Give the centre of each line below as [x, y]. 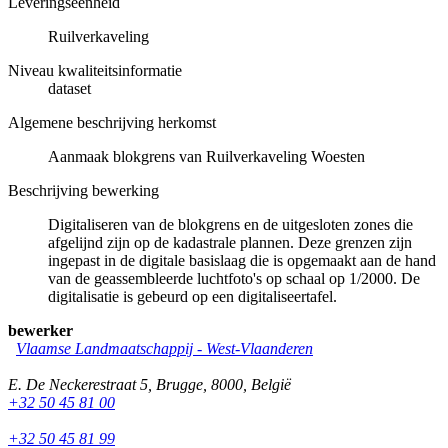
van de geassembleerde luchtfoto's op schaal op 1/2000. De [234, 279]
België [271, 385]
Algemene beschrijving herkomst [112, 123]
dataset [69, 89]
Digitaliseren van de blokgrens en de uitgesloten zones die [230, 225]
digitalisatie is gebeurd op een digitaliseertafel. [192, 297]
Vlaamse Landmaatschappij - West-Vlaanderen [164, 349]
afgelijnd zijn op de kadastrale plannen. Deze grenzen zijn [230, 243]
